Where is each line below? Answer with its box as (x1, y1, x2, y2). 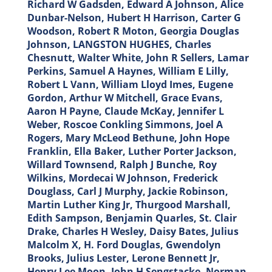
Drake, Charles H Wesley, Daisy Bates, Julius (27, 225, 239, 239)
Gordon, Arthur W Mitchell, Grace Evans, (27, 91, 223, 105)
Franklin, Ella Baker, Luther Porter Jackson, (27, 144, 237, 158)
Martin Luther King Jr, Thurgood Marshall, (27, 198, 231, 212)
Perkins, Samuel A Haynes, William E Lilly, (27, 64, 229, 78)
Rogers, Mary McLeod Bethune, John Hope (27, 131, 229, 145)
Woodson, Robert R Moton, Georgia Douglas (27, 24, 239, 38)
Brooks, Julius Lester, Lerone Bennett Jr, (27, 251, 220, 265)
